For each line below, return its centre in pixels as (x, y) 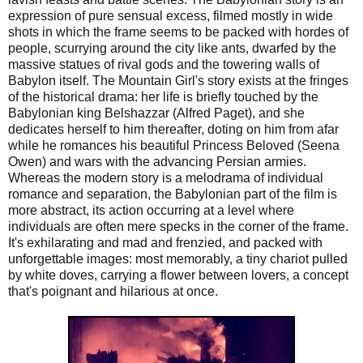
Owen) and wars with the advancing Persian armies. (157, 162)
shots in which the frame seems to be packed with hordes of (178, 32)
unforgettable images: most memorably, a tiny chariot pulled (178, 259)
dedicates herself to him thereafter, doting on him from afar (173, 130)
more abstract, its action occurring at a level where (151, 211)
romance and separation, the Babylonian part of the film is (173, 194)
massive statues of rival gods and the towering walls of (164, 65)
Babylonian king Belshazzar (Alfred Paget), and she (156, 113)
